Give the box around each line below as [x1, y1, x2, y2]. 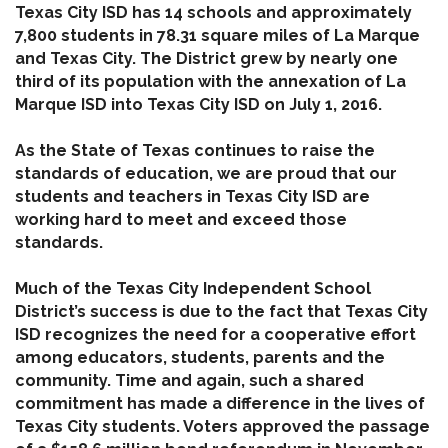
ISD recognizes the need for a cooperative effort [15, 325, 416, 345]
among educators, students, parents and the [15, 348, 385, 368]
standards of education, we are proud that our [15, 164, 397, 184]
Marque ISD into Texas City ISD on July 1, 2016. [15, 95, 382, 115]
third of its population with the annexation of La [15, 72, 406, 92]
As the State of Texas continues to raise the [15, 141, 375, 161]
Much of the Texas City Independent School [15, 279, 371, 299]
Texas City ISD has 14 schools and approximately [15, 3, 412, 23]
